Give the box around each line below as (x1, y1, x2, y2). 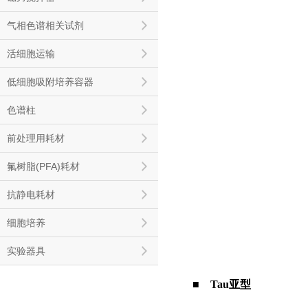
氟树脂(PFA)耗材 (7, 161, 80, 172)
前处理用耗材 (7, 133, 65, 144)
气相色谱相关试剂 (7, 20, 84, 31)
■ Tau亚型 (192, 278, 251, 290)
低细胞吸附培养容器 (7, 76, 93, 87)
